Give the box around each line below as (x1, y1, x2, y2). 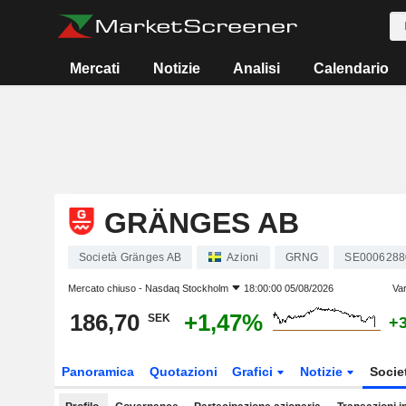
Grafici (232, 364, 277, 379)
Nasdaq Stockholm (144, 283, 228, 294)
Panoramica (61, 364, 134, 379)
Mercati (70, 61, 121, 76)
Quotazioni (149, 364, 217, 379)
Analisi (233, 61, 281, 76)
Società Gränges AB (78, 251, 181, 264)
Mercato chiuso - (67, 283, 145, 294)
